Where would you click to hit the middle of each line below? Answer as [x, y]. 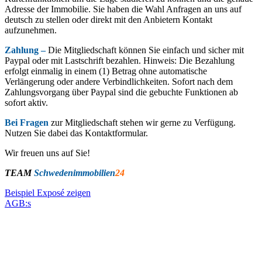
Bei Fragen [27, 123]
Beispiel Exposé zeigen [48, 193]
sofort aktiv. [26, 103]
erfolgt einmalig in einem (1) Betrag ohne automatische [106, 71]
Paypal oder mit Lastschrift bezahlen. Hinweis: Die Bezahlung [120, 61]
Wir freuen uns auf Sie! [47, 153]
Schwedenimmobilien [75, 173]
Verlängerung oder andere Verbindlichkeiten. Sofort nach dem [119, 82]
